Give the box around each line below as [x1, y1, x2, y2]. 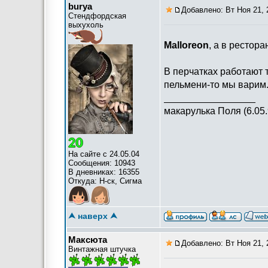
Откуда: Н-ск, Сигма [68, 176, 142, 185]
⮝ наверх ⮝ [68, 211, 117, 221]
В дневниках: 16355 [68, 167, 139, 176]
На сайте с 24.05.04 [68, 150, 139, 159]
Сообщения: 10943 [68, 159, 135, 167]
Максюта [68, 234, 107, 245]
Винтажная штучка [68, 245, 136, 254]
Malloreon [164, 40, 209, 50]
